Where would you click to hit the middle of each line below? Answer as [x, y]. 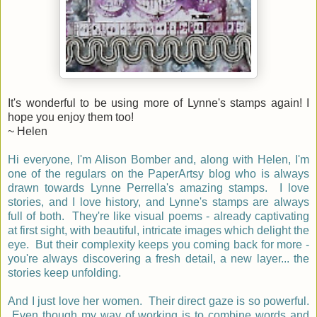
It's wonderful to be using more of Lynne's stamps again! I [158, 103]
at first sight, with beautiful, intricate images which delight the [158, 230]
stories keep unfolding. [64, 272]
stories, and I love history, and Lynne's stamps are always [158, 202]
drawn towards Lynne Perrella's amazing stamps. [144, 188]
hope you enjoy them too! [71, 117]
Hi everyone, [42, 159]
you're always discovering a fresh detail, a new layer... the [158, 258]
